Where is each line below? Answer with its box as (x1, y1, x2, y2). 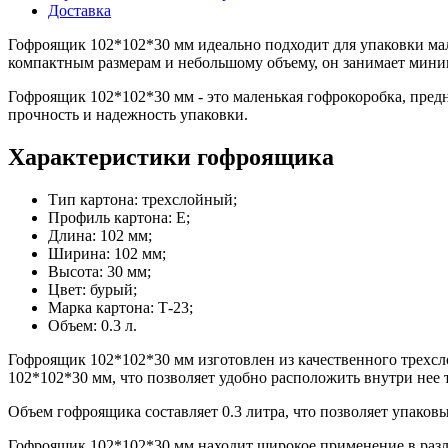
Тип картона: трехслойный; (48, 190, 237, 208)
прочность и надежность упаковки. (8, 105, 248, 123)
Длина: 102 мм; (48, 226, 152, 244)
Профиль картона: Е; (48, 208, 190, 226)
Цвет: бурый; (48, 280, 137, 298)
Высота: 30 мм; (48, 262, 151, 280)
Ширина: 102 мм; (48, 244, 166, 262)
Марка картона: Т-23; (48, 298, 193, 316)
